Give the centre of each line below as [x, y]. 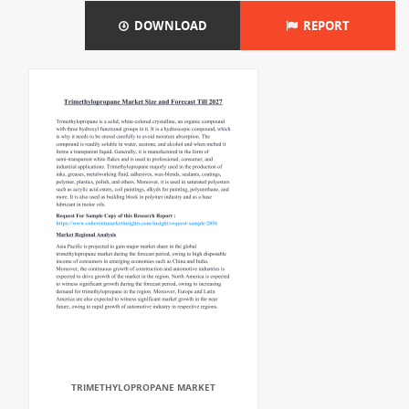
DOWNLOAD [168, 26]
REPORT [324, 26]
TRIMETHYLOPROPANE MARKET [143, 387]
